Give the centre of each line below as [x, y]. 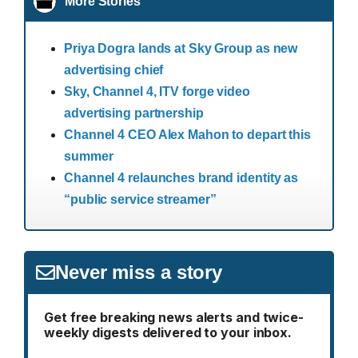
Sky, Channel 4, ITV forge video [157, 92]
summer [89, 157]
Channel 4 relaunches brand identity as [181, 178]
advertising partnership [134, 113]
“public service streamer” [140, 200]
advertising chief [114, 70]
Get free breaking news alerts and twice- [174, 318]
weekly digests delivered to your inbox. [168, 333]
